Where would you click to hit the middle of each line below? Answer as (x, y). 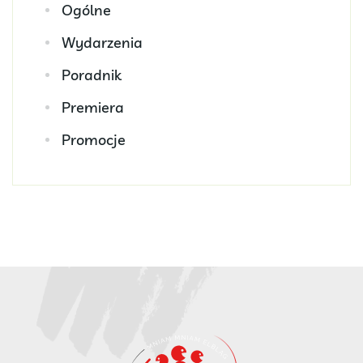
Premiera (93, 107)
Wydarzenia (102, 42)
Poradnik (92, 75)
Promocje (94, 139)
